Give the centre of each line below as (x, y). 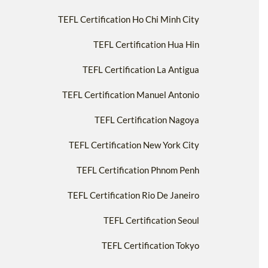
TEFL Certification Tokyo (150, 245)
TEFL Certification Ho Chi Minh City (129, 19)
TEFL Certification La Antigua (141, 69)
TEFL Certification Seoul (151, 220)
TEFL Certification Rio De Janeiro (133, 195)
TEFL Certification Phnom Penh (138, 170)
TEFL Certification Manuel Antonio (131, 94)
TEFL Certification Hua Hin (146, 44)
